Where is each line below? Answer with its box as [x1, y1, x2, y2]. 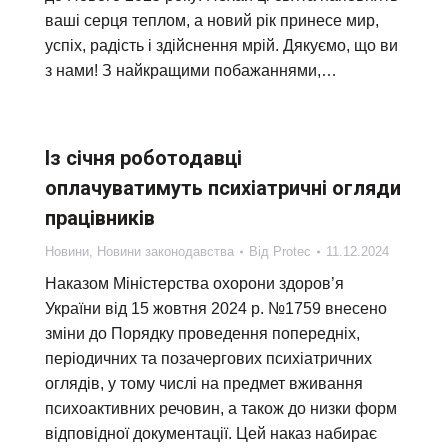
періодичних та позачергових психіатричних [45, 350, 372, 367]
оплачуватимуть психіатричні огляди [45, 176, 401, 200]
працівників [45, 206, 155, 230]
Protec [273, 244, 311, 259]
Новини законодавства [97, 244, 234, 259]
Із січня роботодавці [45, 146, 242, 170]
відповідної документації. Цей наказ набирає [45, 425, 377, 442]
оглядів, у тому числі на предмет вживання [45, 375, 363, 392]
